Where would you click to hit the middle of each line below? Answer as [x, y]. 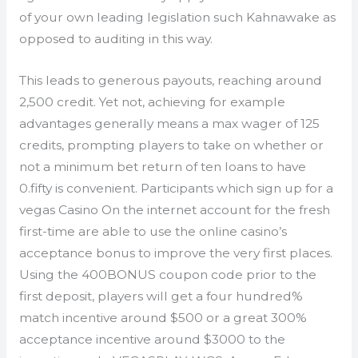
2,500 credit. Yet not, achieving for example [152, 102]
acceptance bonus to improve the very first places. [175, 253]
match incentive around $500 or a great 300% [163, 318]
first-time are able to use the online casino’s [153, 232]
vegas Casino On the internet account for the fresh [174, 210]
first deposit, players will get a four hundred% [161, 296]
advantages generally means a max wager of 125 [169, 124]
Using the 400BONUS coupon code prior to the [167, 275]
